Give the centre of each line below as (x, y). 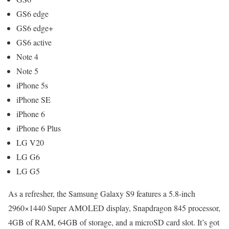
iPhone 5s (32, 85)
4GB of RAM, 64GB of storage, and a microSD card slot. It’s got (114, 222)
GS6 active (34, 42)
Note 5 (27, 71)
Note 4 (27, 57)
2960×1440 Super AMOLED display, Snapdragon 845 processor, (114, 208)
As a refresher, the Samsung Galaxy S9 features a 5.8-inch (102, 194)
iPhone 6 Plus (39, 128)
